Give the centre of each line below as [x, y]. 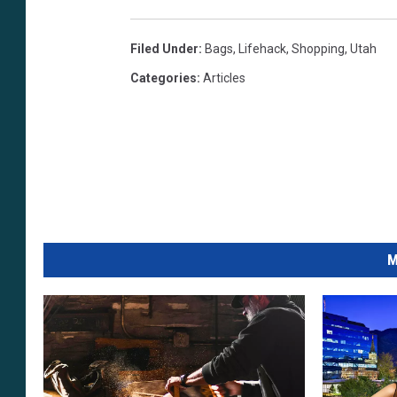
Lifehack [262, 49]
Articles [224, 78]
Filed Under [164, 49]
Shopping [318, 49]
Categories [163, 78]
